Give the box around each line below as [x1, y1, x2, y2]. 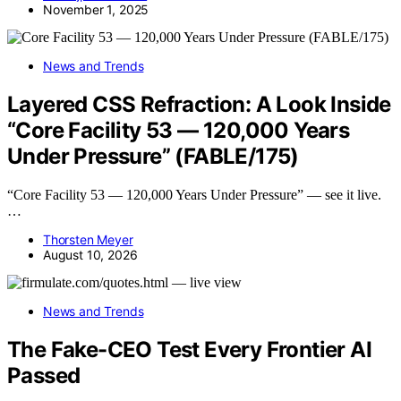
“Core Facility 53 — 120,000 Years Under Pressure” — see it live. [7, 186, 381, 202]
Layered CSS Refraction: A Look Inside [7, 90, 391, 117]
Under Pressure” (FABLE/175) [7, 142, 299, 169]
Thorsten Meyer [43, 231, 133, 247]
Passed [7, 362, 81, 388]
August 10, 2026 [43, 246, 138, 262]
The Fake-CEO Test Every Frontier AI [7, 336, 371, 363]
